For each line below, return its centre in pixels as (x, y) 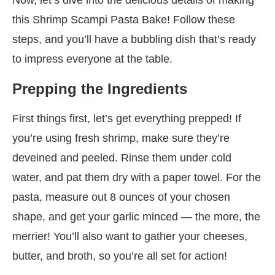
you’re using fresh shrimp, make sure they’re (121, 138)
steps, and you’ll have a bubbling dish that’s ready (134, 39)
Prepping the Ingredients (100, 88)
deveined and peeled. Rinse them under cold (122, 157)
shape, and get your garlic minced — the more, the (136, 216)
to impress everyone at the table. (92, 59)
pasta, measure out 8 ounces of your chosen (121, 197)
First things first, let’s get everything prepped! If (127, 118)
